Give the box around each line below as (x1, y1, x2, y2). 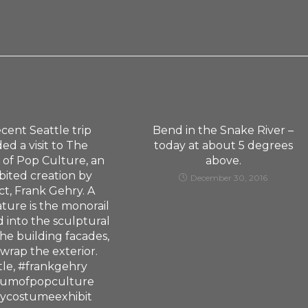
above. (205, 154, 241, 167)
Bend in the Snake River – (153, 124, 294, 137)
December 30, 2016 (190, 173, 268, 183)
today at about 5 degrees (153, 139, 293, 152)
